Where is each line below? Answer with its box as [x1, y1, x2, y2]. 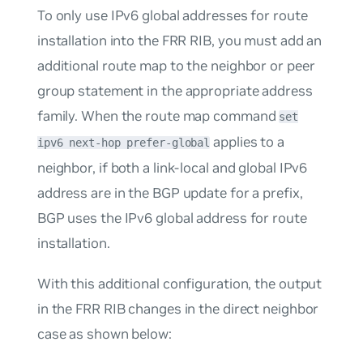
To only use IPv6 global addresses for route [36, 6, 308, 25]
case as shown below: [36, 324, 172, 343]
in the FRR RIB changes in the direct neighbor [36, 299, 319, 318]
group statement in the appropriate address [36, 82, 313, 100]
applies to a [210, 133, 284, 152]
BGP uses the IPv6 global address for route [36, 209, 307, 228]
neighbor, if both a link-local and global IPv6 [36, 159, 308, 177]
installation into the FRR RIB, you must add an [36, 32, 322, 50]
